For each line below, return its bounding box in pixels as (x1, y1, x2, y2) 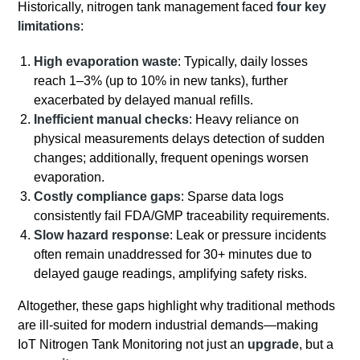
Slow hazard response (34, 228, 170, 243)
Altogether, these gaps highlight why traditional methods (18, 299, 336, 313)
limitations (18, 19, 81, 34)
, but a (299, 337, 334, 352)
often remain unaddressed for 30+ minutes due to (34, 247, 313, 262)
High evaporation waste (34, 55, 178, 69)
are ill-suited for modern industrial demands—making (18, 318, 319, 333)
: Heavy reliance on (189, 112, 300, 127)
